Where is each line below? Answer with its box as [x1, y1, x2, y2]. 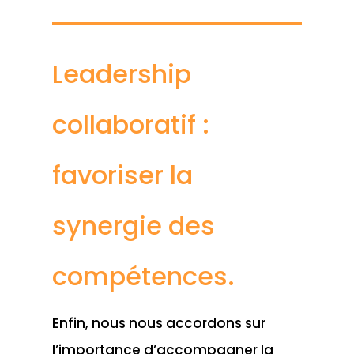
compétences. [51, 258, 235, 294]
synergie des [51, 207, 215, 243]
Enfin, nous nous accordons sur [51, 313, 265, 333]
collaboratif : [51, 106, 209, 142]
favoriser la [51, 156, 193, 193]
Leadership [51, 55, 191, 92]
